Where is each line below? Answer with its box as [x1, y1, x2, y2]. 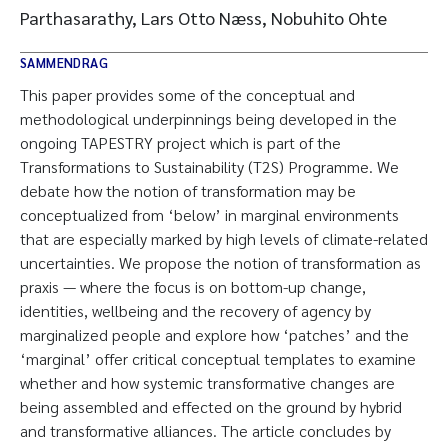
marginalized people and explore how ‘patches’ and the [20, 324, 409, 345]
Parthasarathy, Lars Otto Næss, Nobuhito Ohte [20, 6, 387, 29]
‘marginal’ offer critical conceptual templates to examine [20, 348, 416, 369]
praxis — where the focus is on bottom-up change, [20, 276, 366, 297]
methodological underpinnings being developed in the [20, 108, 397, 129]
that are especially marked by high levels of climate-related [20, 228, 428, 249]
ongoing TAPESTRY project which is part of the [20, 132, 341, 153]
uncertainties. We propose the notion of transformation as [20, 252, 421, 273]
